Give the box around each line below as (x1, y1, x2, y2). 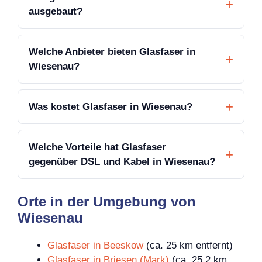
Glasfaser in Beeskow (47, 240, 143, 251)
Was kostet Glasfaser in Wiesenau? (29, 101, 192, 112)
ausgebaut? (29, 5, 82, 17)
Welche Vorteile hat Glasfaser (29, 141, 166, 153)
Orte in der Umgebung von (18, 194, 196, 210)
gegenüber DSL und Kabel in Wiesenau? (29, 156, 215, 167)
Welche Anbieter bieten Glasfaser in (29, 46, 195, 57)
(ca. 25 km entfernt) (143, 240, 233, 251)
